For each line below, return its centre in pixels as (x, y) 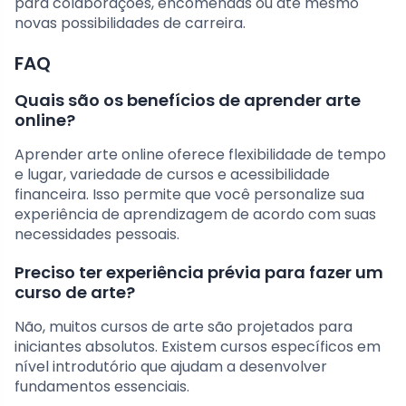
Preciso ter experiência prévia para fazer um (199, 273)
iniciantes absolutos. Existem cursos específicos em (198, 347)
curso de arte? (75, 293)
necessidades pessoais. (97, 235)
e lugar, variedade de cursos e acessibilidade (172, 175)
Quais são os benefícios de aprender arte (188, 101)
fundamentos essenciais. (102, 387)
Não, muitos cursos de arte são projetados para (184, 327)
